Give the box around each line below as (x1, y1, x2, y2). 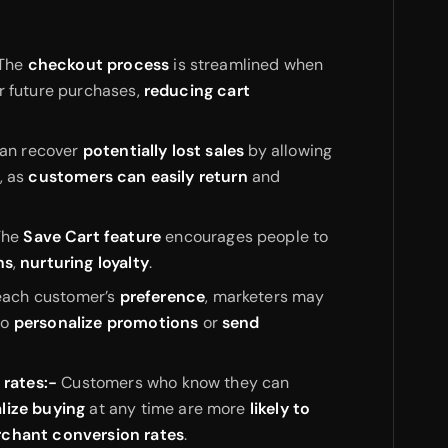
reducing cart (143, 79, 250, 101)
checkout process (27, 53, 170, 75)
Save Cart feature (23, 225, 162, 247)
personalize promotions (13, 311, 199, 333)
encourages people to (161, 225, 329, 247)
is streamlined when (169, 53, 324, 75)
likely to (249, 397, 311, 419)
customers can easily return (28, 165, 248, 187)
